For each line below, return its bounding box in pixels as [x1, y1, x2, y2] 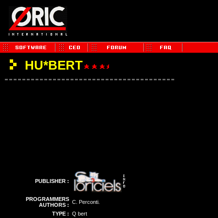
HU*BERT [21, 58, 83, 73]
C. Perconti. [72, 199, 100, 205]
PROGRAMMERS [26, 196, 69, 202]
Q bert [72, 211, 87, 217]
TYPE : [52, 211, 69, 217]
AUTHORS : [39, 202, 69, 208]
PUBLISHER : [35, 178, 69, 184]
